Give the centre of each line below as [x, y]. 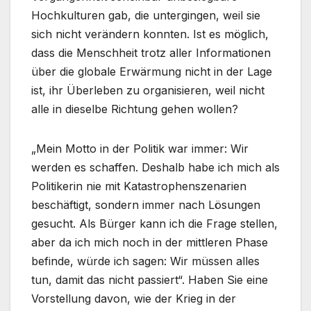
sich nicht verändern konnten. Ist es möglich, [150, 34]
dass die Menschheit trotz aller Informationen [151, 52]
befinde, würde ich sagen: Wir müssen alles [145, 261]
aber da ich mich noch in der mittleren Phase [150, 242]
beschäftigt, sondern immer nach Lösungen [146, 204]
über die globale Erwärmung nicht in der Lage [152, 71]
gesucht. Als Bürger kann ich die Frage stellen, [154, 223]
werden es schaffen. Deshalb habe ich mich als [155, 167]
